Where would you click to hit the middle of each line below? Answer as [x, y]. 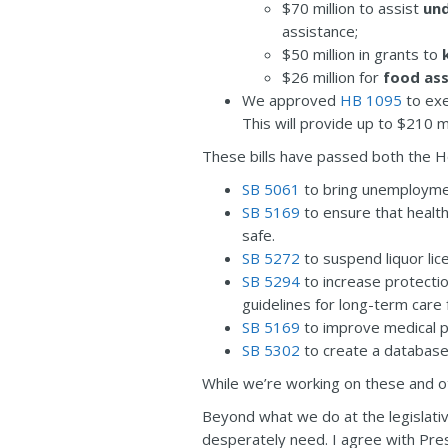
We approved [291, 100]
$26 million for [332, 77]
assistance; [320, 31]
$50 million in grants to [362, 54]
